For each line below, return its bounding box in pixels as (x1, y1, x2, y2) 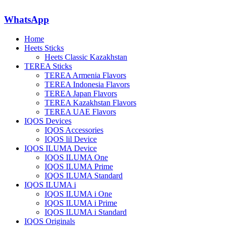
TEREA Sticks (24, 62, 72, 71)
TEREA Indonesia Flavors (45, 80, 130, 89)
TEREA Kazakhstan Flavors (45, 98, 136, 107)
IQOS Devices (24, 117, 71, 126)
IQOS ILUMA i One (45, 190, 112, 199)
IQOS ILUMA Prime (45, 162, 113, 171)
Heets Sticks (24, 44, 64, 53)
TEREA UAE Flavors (45, 107, 116, 117)
